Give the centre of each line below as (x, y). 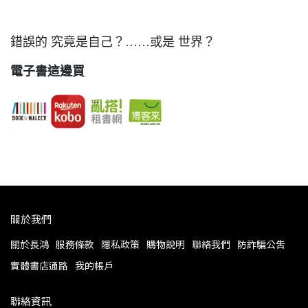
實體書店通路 (39, 265)
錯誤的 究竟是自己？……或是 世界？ (113, 42)
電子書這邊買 (47, 71)
